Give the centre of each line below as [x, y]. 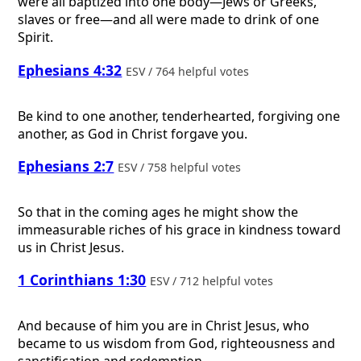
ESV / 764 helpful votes [189, 71]
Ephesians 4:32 [70, 70]
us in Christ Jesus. [71, 247]
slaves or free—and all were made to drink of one [169, 20]
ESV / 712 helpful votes [214, 281]
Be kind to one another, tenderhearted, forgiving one [179, 116]
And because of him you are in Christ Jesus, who [164, 325]
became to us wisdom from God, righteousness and [177, 343]
